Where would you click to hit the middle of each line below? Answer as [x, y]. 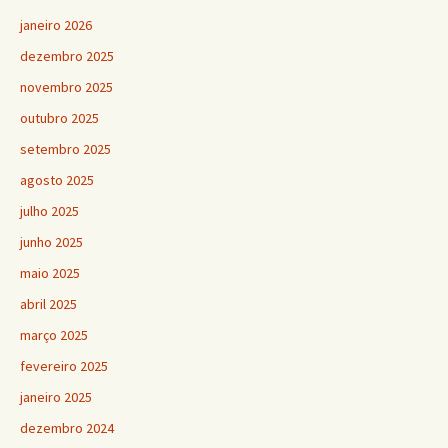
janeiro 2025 [56, 396]
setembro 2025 [65, 148]
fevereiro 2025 [64, 365]
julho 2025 [49, 210]
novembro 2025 [66, 86]
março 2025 [54, 334]
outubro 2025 [59, 117]
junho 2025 [51, 241]
